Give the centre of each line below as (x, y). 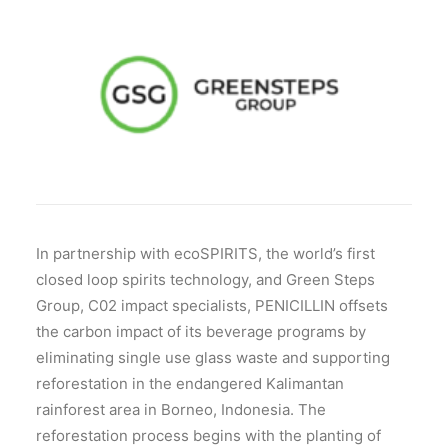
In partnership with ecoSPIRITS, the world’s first (205, 253)
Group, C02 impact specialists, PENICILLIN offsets (212, 305)
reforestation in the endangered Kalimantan (190, 383)
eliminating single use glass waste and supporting (213, 357)
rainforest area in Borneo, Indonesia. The (181, 409)
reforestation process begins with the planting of (208, 435)
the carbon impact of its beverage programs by (201, 331)
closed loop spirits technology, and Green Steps (205, 279)
